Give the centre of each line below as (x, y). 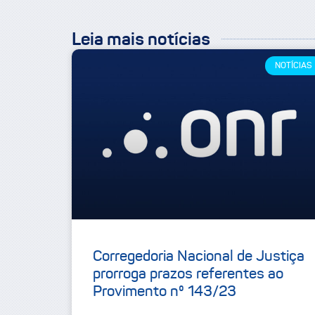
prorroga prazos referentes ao (188, 274)
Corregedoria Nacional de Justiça (199, 256)
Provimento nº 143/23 (165, 291)
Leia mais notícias (141, 39)
